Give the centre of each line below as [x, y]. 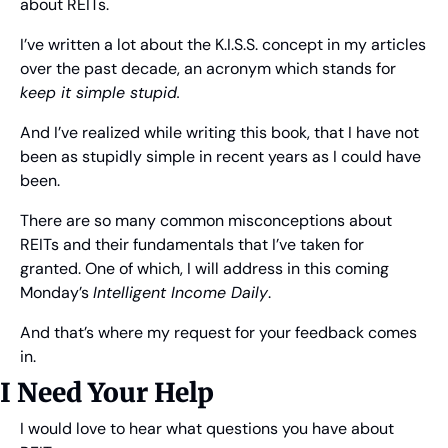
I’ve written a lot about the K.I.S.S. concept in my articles [223, 45]
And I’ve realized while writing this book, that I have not [219, 133]
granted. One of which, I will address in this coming [204, 269]
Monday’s [56, 293]
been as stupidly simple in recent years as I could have [220, 157]
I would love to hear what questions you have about [207, 429]
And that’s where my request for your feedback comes [218, 333]
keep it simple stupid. [100, 93]
